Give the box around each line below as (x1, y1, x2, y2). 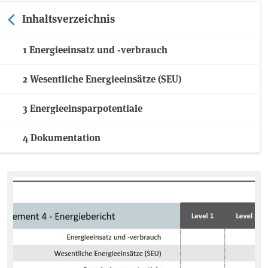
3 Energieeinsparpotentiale (23, 101, 142, 115)
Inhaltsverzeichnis (22, 10, 115, 26)
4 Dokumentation (23, 130, 100, 145)
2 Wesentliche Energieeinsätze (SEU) (23, 72, 181, 86)
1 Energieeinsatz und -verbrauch (23, 42, 167, 57)
